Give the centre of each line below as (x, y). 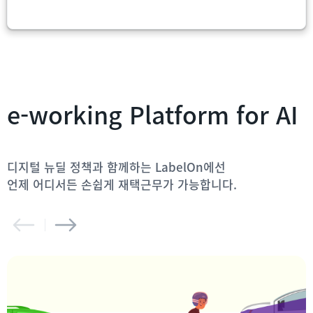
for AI (267, 114)
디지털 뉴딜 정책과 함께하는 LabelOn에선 (116, 167)
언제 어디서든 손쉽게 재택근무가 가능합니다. (122, 184)
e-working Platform (122, 114)
